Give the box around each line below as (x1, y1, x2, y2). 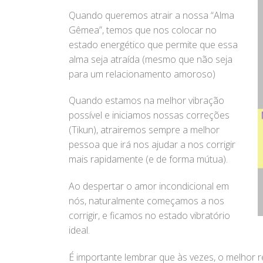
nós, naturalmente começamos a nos (69, 194, 224, 208)
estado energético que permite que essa (69, 38, 238, 51)
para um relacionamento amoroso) (69, 67, 215, 80)
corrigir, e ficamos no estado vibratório (69, 209, 230, 222)
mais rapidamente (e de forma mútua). (69, 153, 228, 166)
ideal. (69, 224, 90, 237)
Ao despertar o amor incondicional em (69, 180, 229, 193)
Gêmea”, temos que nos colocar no (69, 23, 217, 36)
